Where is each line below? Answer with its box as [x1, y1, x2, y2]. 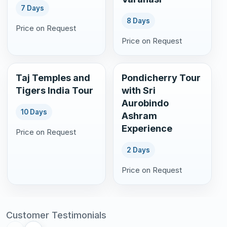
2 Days [127, 145, 150, 154]
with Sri [122, 85, 156, 96]
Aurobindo [122, 97, 169, 108]
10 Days [21, 107, 47, 116]
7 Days [21, 4, 44, 12]
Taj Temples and [16, 72, 90, 83]
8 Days [127, 16, 150, 25]
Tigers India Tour [16, 85, 93, 96]
